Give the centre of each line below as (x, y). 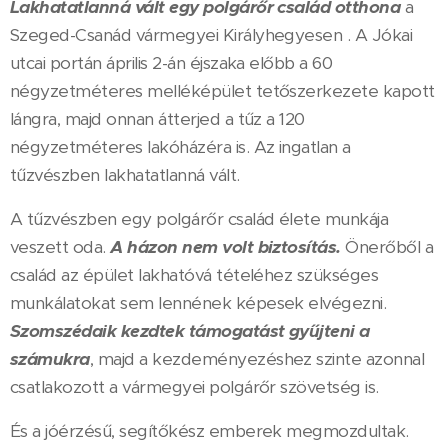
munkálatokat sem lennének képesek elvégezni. (198, 303)
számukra (50, 359)
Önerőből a (387, 247)
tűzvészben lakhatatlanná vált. (125, 175)
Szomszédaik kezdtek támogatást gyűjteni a (190, 331)
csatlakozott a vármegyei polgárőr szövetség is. (194, 387)
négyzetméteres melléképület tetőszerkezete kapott (222, 91)
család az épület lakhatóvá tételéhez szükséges (194, 275)
